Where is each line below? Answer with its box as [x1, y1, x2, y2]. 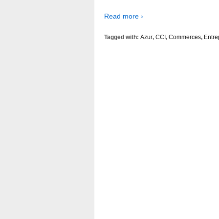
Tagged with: [104, 34, 140, 41]
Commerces [169, 34, 201, 41]
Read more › [104, 12, 143, 21]
